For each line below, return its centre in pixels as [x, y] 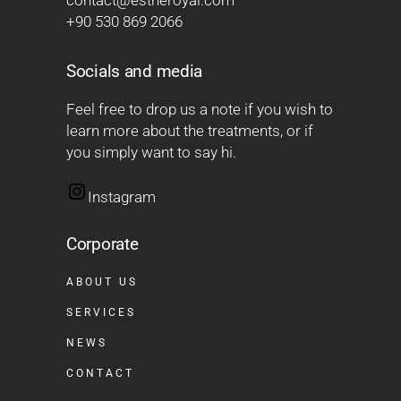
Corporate [102, 244]
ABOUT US [102, 282]
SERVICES [101, 312]
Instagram [122, 197]
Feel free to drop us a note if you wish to [200, 109]
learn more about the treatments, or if [190, 131]
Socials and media [135, 71]
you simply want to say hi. [151, 152]
